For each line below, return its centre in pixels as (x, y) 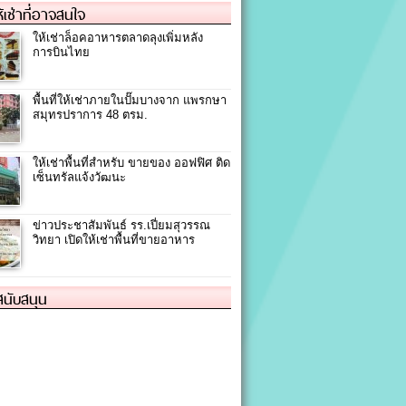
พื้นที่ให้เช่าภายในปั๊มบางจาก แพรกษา (130, 100)
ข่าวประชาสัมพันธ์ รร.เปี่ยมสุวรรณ (121, 225)
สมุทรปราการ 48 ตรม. (90, 114)
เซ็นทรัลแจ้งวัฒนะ (79, 177)
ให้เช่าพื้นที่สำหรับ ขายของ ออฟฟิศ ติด (131, 162)
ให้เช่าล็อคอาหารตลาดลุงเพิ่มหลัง (118, 37)
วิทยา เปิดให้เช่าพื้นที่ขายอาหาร (114, 239)
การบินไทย (61, 52)
